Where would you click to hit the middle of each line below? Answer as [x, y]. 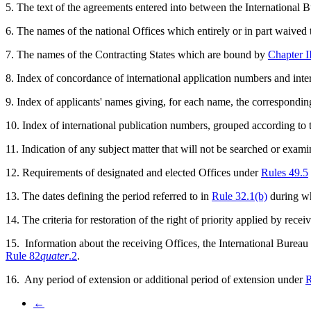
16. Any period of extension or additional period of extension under [155, 279]
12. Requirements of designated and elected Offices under [133, 172]
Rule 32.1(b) [239, 196]
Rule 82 [23, 255]
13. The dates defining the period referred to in [109, 196]
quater [54, 255]
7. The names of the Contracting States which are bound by [137, 54]
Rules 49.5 [285, 172]
